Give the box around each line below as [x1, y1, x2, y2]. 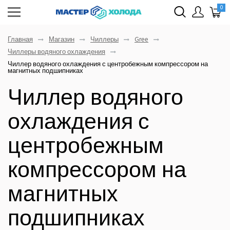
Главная [8, 33, 33, 45]
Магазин [49, 33, 74, 45]
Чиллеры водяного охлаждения [8, 46, 105, 57]
